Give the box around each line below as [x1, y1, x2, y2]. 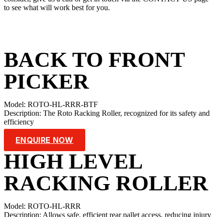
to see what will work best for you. [4, 3, 110, 12]
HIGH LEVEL [4, 149, 142, 174]
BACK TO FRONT [4, 47, 185, 72]
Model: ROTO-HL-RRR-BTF [4, 100, 98, 109]
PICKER [4, 69, 89, 94]
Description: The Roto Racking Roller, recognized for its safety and [4, 109, 210, 118]
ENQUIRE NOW [15, 135, 74, 145]
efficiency [4, 118, 34, 126]
